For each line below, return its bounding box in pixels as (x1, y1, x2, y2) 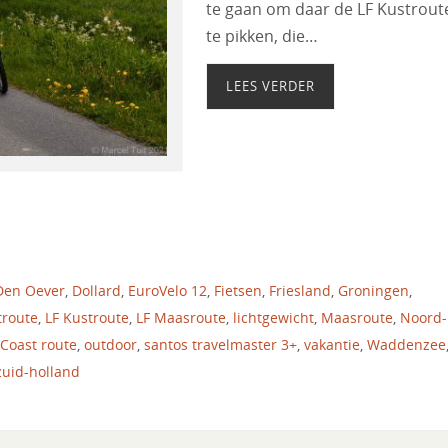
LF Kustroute (45, 307, 129, 327)
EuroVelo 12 (128, 280, 207, 300)
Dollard (72, 280, 121, 300)
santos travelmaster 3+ (144, 334, 297, 354)
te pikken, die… (206, 24, 318, 47)
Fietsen (214, 280, 262, 300)
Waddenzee (367, 334, 446, 354)
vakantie (304, 334, 360, 354)
